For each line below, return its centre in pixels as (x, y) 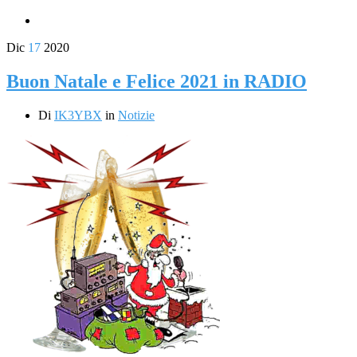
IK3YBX (78, 115)
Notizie (136, 115)
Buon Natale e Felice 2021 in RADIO (157, 81)
